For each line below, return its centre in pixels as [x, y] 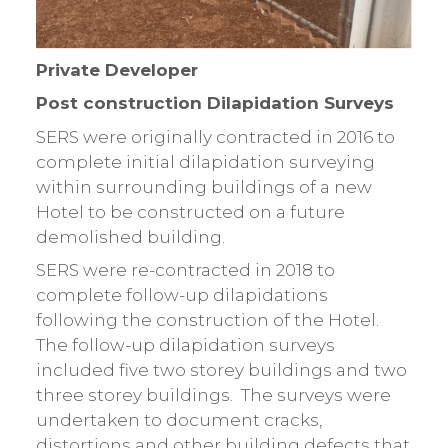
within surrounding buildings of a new [203, 186]
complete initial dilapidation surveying [205, 161]
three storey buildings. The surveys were [213, 395]
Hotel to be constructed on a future [190, 211]
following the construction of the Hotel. [207, 320]
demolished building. [130, 236]
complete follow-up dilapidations [181, 295]
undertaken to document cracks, [178, 420]
